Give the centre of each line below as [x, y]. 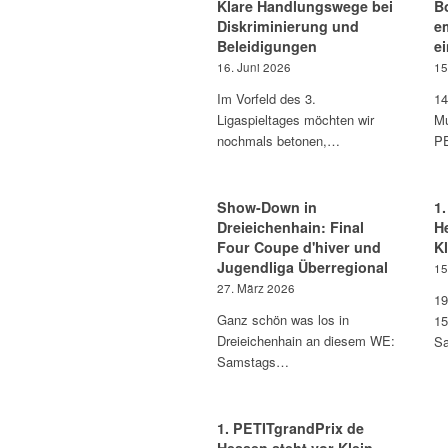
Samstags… [253, 361]
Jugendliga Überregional [302, 267]
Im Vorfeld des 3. [266, 98]
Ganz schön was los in [283, 319]
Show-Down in [267, 207]
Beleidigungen [267, 46]
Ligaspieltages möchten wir [295, 119]
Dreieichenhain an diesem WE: [306, 340]
